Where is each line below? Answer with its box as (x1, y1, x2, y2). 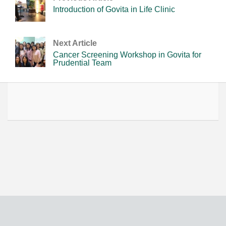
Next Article (53, 39, 97, 48)
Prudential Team (53, 59, 111, 68)
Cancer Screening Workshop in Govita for (53, 50, 201, 60)
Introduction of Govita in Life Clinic (53, 5, 175, 14)
